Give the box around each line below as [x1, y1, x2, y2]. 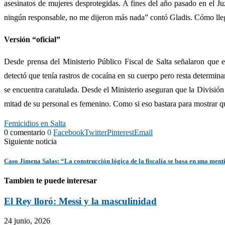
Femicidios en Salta [4, 119, 66, 128]
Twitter [84, 128, 107, 137]
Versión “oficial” [4, 35, 60, 44]
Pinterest [107, 128, 134, 137]
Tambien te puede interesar [4, 176, 97, 185]
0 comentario [4, 128, 45, 137]
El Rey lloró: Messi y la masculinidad [4, 196, 157, 207]
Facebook [53, 128, 84, 137]
